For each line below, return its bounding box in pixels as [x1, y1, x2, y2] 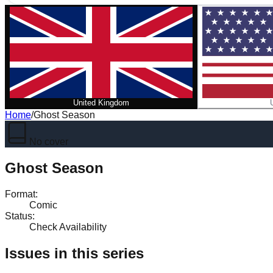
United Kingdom [73, 98, 129, 107]
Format [5, 188, 35, 199]
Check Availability [29, 221, 107, 232]
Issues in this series [5, 244, 144, 261]
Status [5, 210, 32, 221]
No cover [29, 136, 68, 147]
